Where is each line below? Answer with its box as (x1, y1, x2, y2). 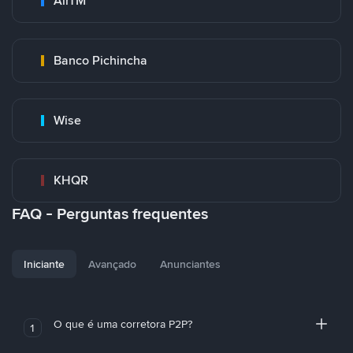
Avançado (88, 257, 136, 271)
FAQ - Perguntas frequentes (12, 203, 208, 224)
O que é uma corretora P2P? (53, 317, 192, 331)
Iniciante (24, 257, 65, 271)
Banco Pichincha (54, 52, 147, 69)
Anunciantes (160, 257, 221, 271)
